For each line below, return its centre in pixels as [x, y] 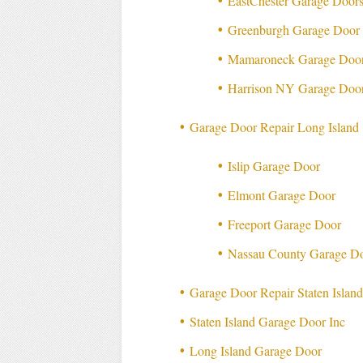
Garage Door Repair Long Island [275, 127]
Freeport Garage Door [285, 224]
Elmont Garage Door [282, 195]
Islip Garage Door [274, 166]
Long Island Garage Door [256, 351]
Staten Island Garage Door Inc [268, 322]
